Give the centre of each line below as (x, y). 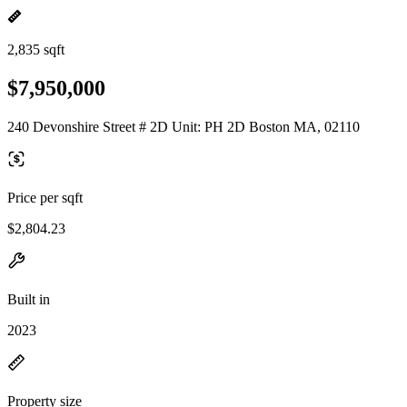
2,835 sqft (36, 50)
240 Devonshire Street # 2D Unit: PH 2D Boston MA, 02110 (184, 126)
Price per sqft (45, 197)
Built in (29, 299)
